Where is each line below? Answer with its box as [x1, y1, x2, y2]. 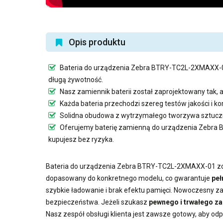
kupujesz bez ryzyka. [48, 135, 114, 143]
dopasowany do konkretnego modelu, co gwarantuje [46, 174, 212, 182]
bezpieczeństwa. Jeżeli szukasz [46, 198, 149, 206]
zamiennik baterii [77, 88, 131, 96]
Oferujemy [58, 123, 95, 131]
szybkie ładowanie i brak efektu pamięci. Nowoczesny [46, 186, 216, 194]
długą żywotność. [48, 76, 103, 84]
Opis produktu [69, 37, 125, 47]
